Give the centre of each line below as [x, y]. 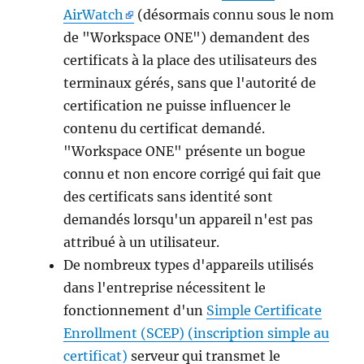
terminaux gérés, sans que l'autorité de [190, 82]
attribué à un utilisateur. [142, 242]
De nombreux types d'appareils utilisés [189, 264]
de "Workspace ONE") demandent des [187, 37]
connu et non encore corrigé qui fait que [193, 173]
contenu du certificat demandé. [165, 128]
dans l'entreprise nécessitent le [165, 287]
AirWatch [94, 14]
